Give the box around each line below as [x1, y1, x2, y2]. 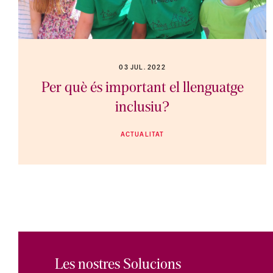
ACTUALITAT [120, 132, 165, 138]
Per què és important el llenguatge [41, 82, 244, 96]
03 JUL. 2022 [119, 65, 166, 71]
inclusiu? [115, 101, 170, 115]
